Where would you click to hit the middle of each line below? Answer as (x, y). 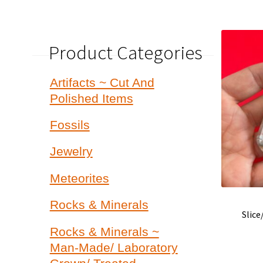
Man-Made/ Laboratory (114, 247)
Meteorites (79, 178)
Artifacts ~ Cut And (102, 82)
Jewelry (71, 151)
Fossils (70, 125)
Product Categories (125, 52)
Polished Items (91, 98)
